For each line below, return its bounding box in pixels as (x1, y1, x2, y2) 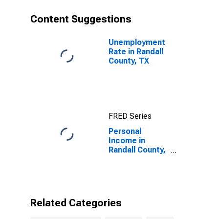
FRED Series (109, 111, 152, 121)
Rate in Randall (109, 47, 163, 56)
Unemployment (109, 38, 165, 47)
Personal (109, 127, 141, 136)
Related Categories (30, 197, 122, 209)
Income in (109, 136, 145, 145)
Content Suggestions (30, 13, 131, 25)
